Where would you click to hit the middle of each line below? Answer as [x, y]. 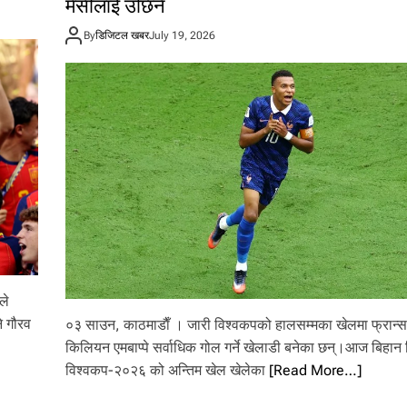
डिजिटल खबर [123, 35]
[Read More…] [316, 371]
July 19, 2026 [183, 35]
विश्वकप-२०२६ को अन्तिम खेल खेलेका [168, 371]
